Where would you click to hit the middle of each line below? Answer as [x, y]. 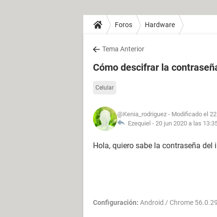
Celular [105, 88]
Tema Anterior [123, 49]
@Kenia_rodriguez [142, 114]
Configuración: [116, 202]
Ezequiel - [140, 123]
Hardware [160, 24]
